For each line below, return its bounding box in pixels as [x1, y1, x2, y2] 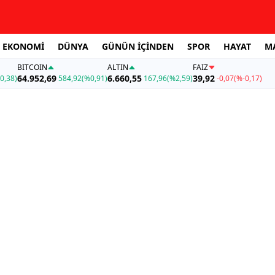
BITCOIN [17, 62, 47, 73]
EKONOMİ [2, 40, 44, 52]
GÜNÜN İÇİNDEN [102, 40, 174, 52]
